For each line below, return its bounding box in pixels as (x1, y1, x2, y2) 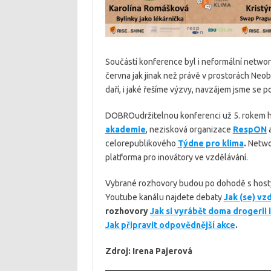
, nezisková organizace (145, 124, 233, 134)
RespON (232, 124, 267, 134)
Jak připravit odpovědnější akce (105, 220, 235, 230)
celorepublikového (105, 138, 178, 148)
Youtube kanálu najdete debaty (105, 192, 224, 202)
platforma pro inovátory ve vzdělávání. (105, 152, 248, 162)
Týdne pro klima (177, 138, 244, 148)
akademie (105, 124, 146, 134)
